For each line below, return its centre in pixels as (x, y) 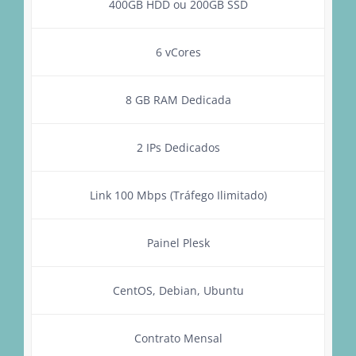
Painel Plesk (178, 242)
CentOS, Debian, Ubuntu (178, 290)
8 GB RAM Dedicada (178, 99)
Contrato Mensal (178, 338)
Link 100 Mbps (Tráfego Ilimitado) (178, 195)
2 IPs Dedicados (178, 147)
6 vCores (178, 52)
